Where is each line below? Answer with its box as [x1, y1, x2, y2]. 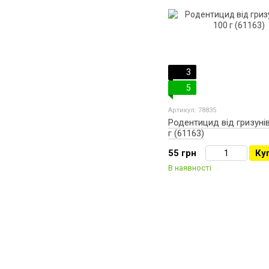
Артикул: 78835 [168, 106, 216, 115]
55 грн [168, 148, 196, 159]
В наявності [168, 163, 211, 173]
